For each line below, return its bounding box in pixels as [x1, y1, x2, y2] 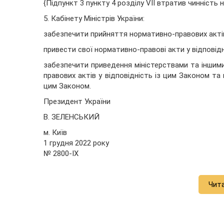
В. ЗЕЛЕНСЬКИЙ [43, 112, 99, 122]
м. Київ [43, 128, 67, 137]
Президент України [43, 97, 110, 106]
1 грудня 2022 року [43, 138, 109, 148]
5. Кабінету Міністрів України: [43, 14, 144, 23]
